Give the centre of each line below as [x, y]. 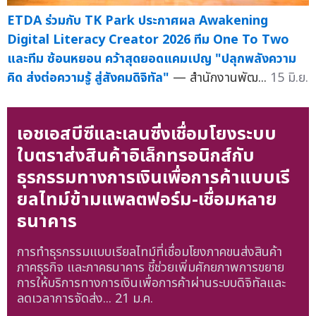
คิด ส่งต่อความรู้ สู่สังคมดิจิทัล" [88, 78]
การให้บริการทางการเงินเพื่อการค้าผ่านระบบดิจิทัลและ [151, 284]
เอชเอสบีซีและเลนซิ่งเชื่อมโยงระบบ [146, 134]
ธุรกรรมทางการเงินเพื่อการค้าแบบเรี [153, 177]
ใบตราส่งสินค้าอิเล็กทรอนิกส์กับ [135, 156]
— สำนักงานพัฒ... [221, 78]
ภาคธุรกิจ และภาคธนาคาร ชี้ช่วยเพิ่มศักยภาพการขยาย [150, 268]
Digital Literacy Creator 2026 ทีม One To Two [148, 40]
